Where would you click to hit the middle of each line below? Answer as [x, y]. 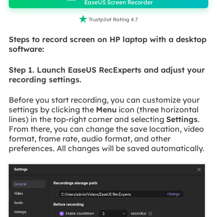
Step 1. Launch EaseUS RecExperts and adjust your [107, 70]
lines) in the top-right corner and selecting [87, 119]
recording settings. [45, 79]
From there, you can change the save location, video [106, 129]
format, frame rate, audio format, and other [89, 139]
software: [26, 49]
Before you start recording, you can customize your [104, 100]
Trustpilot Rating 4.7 [113, 19]
